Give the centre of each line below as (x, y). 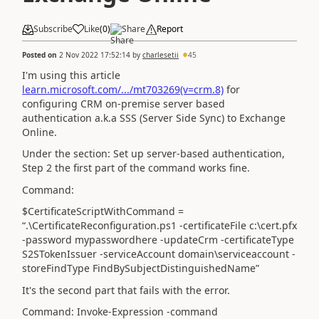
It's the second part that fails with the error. (126, 290)
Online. (40, 132)
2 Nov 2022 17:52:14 (95, 54)
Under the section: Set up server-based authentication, (153, 153)
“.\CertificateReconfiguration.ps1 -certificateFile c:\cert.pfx (159, 225)
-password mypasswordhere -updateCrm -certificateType (158, 240)
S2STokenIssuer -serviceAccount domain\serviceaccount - (159, 254)
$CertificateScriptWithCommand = (103, 211)
